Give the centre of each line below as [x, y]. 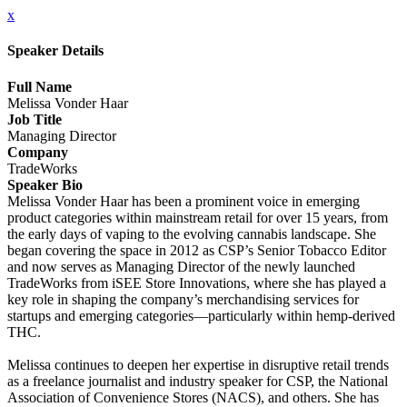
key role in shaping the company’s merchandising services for [183, 299]
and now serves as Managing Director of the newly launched [181, 266]
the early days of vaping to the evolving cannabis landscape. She [192, 233]
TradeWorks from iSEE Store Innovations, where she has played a [197, 283]
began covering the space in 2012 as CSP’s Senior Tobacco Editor [197, 250]
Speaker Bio [45, 184]
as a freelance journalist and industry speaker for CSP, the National [198, 381]
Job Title [35, 119]
